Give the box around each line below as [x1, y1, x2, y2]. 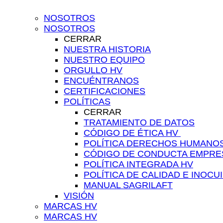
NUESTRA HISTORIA [64, 44, 151, 54]
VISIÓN [64, 191, 94, 201]
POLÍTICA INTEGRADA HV [84, 159, 193, 169]
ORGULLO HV [64, 65, 122, 75]
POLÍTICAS [64, 97, 111, 107]
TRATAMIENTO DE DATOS [84, 117, 195, 127]
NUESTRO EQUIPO [64, 55, 145, 65]
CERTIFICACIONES [64, 86, 145, 96]
